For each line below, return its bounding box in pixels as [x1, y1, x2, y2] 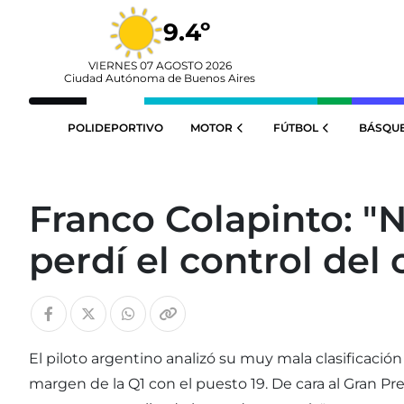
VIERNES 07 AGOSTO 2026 [87, 59, 232, 72]
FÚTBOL [273, 121, 318, 134]
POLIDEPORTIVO [68, 121, 163, 134]
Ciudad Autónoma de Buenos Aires [64, 71, 255, 85]
